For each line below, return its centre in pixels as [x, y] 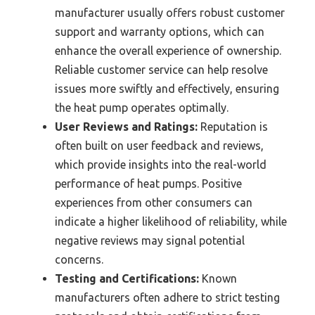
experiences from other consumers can [154, 203]
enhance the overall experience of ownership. [168, 51]
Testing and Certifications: [127, 279]
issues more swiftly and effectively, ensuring [167, 89]
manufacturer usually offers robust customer [170, 13]
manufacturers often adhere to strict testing [167, 298]
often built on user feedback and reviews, [159, 146]
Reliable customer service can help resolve [161, 70]
